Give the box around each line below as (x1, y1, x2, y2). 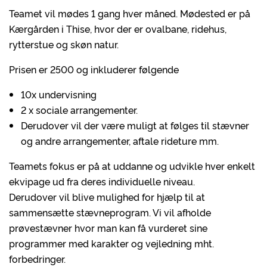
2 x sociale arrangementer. (21, 103, 138, 116)
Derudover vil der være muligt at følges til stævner (21, 119, 249, 132)
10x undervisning (21, 88, 99, 101)
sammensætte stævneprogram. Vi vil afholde (9, 206, 211, 219)
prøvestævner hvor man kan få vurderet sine (9, 221, 207, 234)
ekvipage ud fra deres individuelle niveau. (9, 175, 195, 188)
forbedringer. (9, 252, 66, 265)
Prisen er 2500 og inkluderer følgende (9, 63, 179, 76)
